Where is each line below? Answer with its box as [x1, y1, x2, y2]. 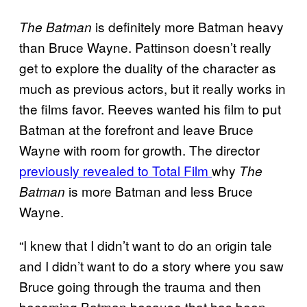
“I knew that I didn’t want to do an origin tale [19, 235, 272, 254]
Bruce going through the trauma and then [19, 276, 261, 295]
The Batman [19, 17, 95, 36]
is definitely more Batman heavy [95, 16, 284, 36]
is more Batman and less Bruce [65, 181, 253, 200]
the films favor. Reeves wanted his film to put [19, 99, 281, 118]
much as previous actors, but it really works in [19, 78, 286, 97]
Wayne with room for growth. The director [19, 140, 260, 159]
